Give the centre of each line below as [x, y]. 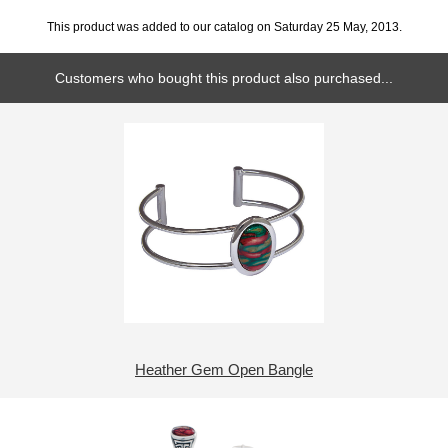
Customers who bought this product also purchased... [224, 77]
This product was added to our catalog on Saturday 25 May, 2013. [224, 27]
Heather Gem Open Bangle [224, 369]
